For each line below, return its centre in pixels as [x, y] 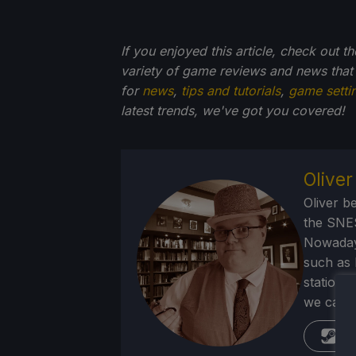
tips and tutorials [231, 91]
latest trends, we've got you [204, 111]
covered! [318, 111]
